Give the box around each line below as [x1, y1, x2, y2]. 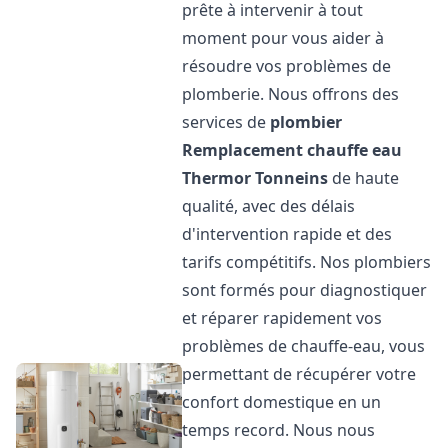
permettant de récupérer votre [182, 363, 417, 385]
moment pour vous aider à [182, 27, 385, 49]
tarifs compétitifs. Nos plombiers [182, 251, 432, 273]
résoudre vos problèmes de [182, 55, 392, 77]
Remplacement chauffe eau [182, 139, 403, 161]
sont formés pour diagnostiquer [182, 279, 428, 301]
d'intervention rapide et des [182, 223, 393, 245]
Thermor [182, 167, 252, 189]
